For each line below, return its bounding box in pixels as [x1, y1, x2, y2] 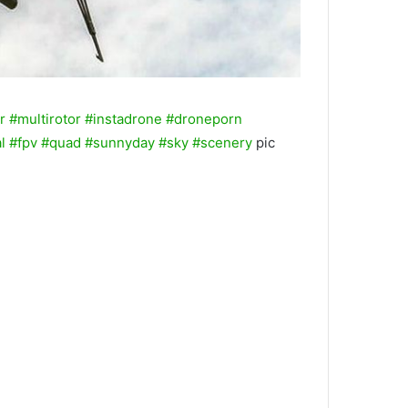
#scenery [192, 134, 252, 152]
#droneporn [166, 110, 242, 128]
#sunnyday [85, 134, 155, 152]
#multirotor [9, 110, 81, 128]
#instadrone [85, 110, 162, 128]
